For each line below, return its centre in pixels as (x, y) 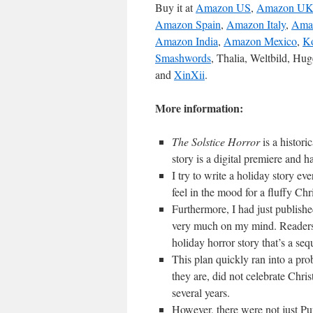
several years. (201, 292)
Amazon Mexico (260, 41)
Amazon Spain (188, 24)
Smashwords (183, 58)
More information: (199, 108)
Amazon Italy (256, 24)
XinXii (189, 74)
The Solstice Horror (217, 141)
